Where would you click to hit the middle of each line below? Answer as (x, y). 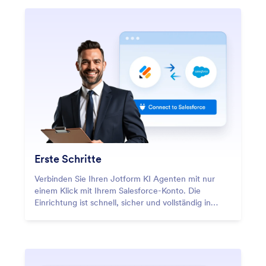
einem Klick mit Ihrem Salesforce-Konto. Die (118, 191)
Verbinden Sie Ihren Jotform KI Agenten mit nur (125, 179)
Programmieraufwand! (76, 227)
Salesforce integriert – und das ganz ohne (113, 215)
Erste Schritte (68, 159)
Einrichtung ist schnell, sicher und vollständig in (123, 203)
